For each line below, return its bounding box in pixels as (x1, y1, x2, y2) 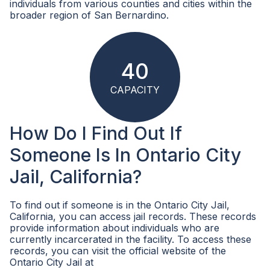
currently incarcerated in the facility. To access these (10, 233, 251, 245)
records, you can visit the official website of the (10, 245, 226, 257)
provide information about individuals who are (10, 222, 219, 234)
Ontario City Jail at (10, 256, 93, 268)
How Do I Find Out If (10, 122, 182, 144)
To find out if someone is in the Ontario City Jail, (10, 199, 230, 211)
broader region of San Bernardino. (10, 9, 169, 21)
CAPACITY (110, 84, 160, 96)
